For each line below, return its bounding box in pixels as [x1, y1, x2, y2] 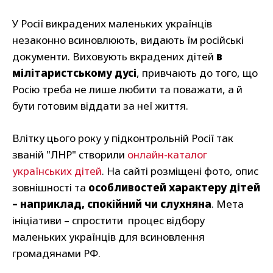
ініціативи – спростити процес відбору [12, 213, 205, 228]
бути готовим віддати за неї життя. [12, 99, 188, 113]
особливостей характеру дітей [88, 180, 260, 195]
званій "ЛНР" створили [12, 147, 127, 162]
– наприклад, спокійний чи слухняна [12, 197, 211, 211]
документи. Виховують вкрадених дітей [12, 49, 216, 64]
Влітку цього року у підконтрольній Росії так [12, 131, 233, 146]
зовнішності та [12, 180, 88, 195]
